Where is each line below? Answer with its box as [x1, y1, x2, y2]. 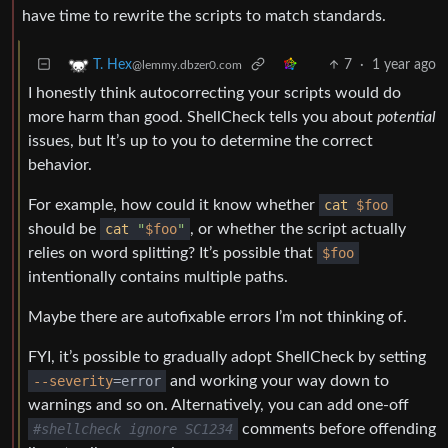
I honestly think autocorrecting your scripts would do [28, 85, 401, 102]
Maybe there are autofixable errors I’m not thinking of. [28, 309, 407, 326]
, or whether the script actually [190, 221, 406, 238]
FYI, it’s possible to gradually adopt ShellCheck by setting [28, 349, 426, 366]
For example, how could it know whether [28, 197, 319, 214]
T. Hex [93, 58, 132, 73]
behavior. [28, 157, 92, 174]
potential [377, 109, 436, 126]
